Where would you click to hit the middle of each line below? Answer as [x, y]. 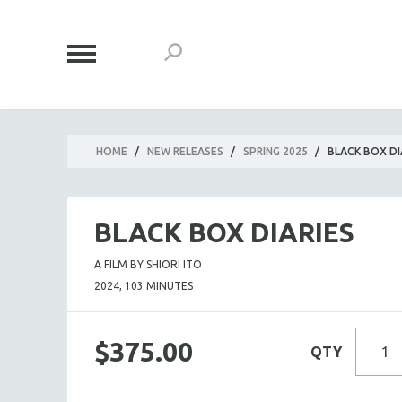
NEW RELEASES [185, 151]
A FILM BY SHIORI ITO [148, 264]
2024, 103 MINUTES [144, 286]
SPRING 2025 [275, 151]
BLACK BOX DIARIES [224, 232]
